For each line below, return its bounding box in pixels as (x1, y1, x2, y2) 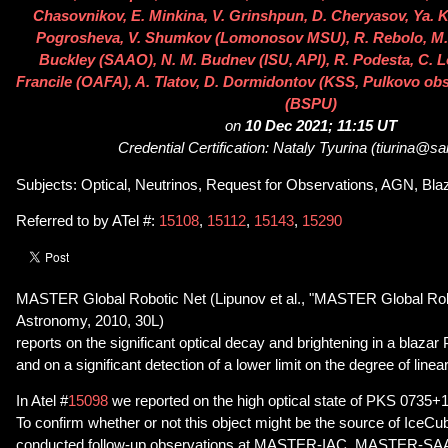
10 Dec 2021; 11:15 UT (245, 118, 397, 135)
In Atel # (16, 393, 68, 410)
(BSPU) (285, 96, 337, 113)
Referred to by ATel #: (16, 213, 159, 230)
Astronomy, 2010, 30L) (16, 312, 164, 329)
